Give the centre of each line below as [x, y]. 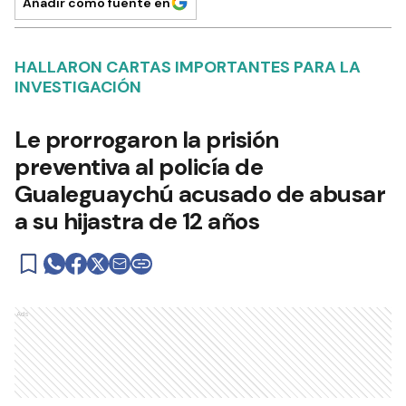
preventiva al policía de [139, 167]
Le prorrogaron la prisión [147, 140]
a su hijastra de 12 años [137, 221]
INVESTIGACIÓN [78, 87]
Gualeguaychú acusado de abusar [200, 194]
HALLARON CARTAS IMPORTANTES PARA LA [188, 67]
